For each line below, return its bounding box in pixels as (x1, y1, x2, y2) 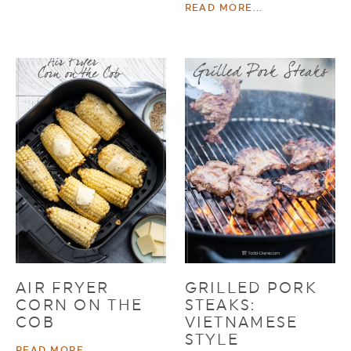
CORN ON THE (16, 295, 143, 313)
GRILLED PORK (184, 278, 317, 296)
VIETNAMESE (184, 313, 299, 331)
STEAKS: (184, 295, 256, 313)
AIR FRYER (16, 278, 110, 296)
